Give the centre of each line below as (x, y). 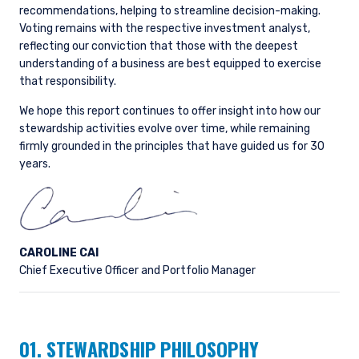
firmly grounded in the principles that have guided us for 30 (172, 147)
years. (35, 164)
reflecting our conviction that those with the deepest (159, 46)
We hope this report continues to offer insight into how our (170, 111)
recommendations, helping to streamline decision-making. (170, 11)
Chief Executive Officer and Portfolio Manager (139, 271)
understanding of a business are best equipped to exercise (170, 64)
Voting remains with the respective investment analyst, (165, 29)
